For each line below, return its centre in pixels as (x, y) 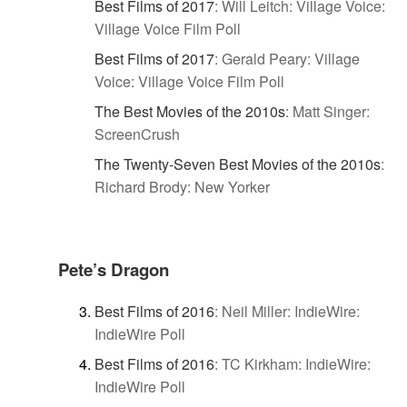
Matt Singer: (331, 112)
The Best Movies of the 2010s (190, 112)
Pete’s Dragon (114, 270)
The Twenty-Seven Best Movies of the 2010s (238, 164)
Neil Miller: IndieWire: (291, 311)
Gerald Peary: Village (291, 59)
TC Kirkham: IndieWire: (296, 363)
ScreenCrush (137, 134)
